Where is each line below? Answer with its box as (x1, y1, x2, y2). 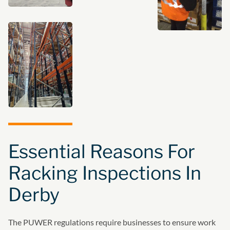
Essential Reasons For (8, 140, 195, 163)
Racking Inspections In (8, 162, 201, 185)
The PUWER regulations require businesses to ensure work (8, 217, 216, 227)
